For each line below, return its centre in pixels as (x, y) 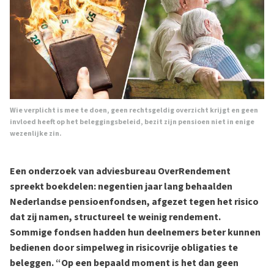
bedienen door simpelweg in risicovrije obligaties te (124, 248)
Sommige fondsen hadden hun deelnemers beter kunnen (135, 232)
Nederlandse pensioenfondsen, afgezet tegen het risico (134, 202)
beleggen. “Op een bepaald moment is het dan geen (124, 263)
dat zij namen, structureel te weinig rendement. (115, 217)
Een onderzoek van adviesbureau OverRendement (120, 171)
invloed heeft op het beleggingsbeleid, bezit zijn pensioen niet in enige (132, 122)
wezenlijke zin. (36, 134)
